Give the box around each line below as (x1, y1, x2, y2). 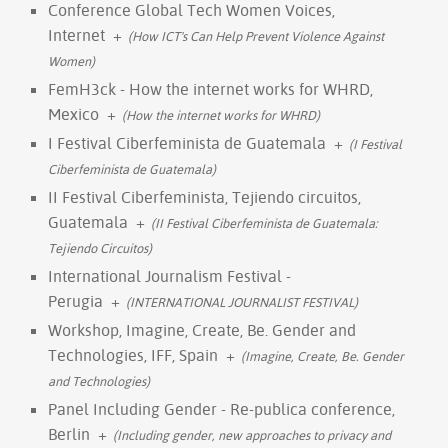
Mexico (48, 103, 99, 124)
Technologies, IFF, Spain (48, 344, 218, 365)
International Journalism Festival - (48, 265, 291, 286)
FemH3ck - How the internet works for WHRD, (48, 78, 373, 99)
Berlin (48, 423, 90, 444)
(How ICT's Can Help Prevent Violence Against (128, 27, 384, 44)
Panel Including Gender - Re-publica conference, (48, 398, 395, 419)
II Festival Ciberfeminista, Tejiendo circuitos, (48, 186, 361, 207)
